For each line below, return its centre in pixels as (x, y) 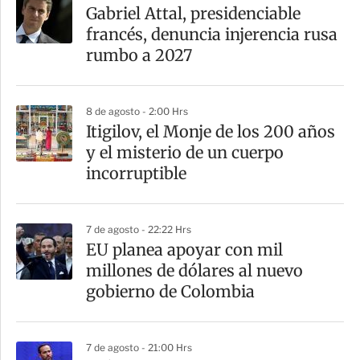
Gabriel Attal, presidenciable (193, 13)
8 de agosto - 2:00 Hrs (137, 111)
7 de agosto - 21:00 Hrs (139, 347)
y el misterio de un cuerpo (185, 152)
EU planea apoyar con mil (184, 249)
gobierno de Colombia (170, 291)
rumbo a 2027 (139, 55)
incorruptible (136, 173)
